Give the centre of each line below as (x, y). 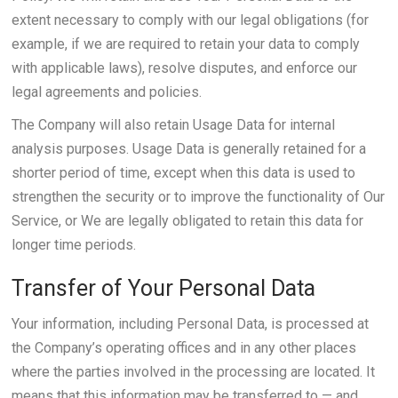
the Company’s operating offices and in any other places (183, 348)
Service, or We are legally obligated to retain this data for (187, 221)
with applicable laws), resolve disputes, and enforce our (184, 68)
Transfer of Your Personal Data (163, 288)
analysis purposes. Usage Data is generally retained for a (188, 149)
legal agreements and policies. (106, 92)
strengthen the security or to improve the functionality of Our (198, 197)
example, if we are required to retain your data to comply (185, 44)
